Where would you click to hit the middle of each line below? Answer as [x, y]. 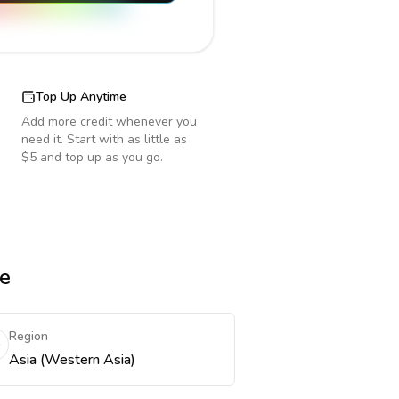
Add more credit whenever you [109, 122]
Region [28, 336]
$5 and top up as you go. [92, 157]
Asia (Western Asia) [72, 360]
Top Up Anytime [81, 97]
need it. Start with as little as [104, 139]
